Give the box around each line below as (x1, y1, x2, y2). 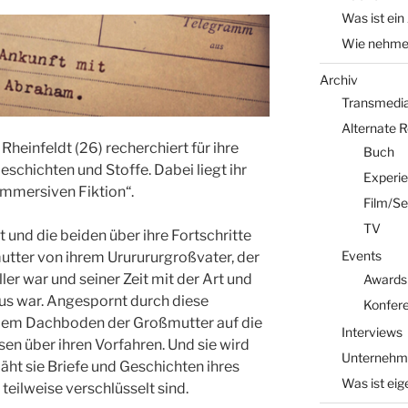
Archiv (319, 71, 358, 87)
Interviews (341, 324, 403, 340)
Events (341, 248, 382, 263)
